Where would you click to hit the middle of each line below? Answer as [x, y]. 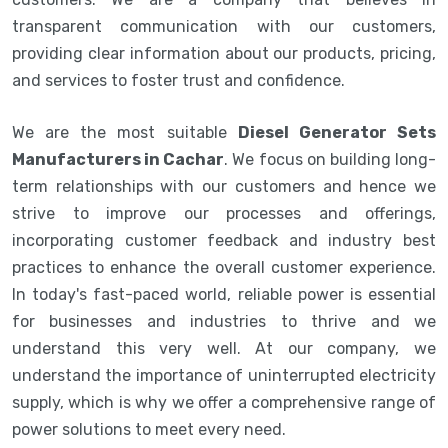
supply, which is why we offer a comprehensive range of [224, 402]
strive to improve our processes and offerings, [224, 213]
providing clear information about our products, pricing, [224, 53]
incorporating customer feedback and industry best [224, 240]
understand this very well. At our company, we [224, 348]
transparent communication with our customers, [224, 26]
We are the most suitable [125, 132]
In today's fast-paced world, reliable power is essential [224, 294]
